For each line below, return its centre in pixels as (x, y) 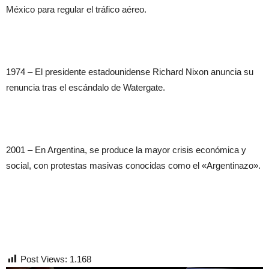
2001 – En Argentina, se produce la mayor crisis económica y (126, 150)
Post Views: (44, 259)
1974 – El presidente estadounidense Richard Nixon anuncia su (130, 71)
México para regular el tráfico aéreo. (76, 9)
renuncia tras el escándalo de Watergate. (86, 87)
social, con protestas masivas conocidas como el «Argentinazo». (133, 165)
